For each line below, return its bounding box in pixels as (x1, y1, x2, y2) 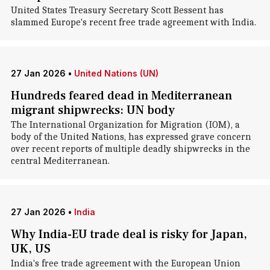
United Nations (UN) (74, 68, 159, 78)
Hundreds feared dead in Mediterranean (10, 88, 232, 104)
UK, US (10, 241, 51, 257)
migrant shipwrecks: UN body (10, 102, 175, 118)
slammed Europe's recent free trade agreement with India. (10, 17, 256, 28)
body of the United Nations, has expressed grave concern (10, 131, 251, 142)
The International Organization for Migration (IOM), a (10, 119, 240, 130)
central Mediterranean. (10, 155, 110, 166)
